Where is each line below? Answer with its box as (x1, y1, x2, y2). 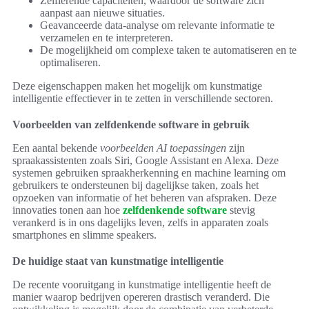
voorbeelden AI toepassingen (100, 142, 226, 154)
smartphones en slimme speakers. (12, 229, 157, 241)
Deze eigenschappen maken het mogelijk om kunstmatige (12, 80, 262, 92)
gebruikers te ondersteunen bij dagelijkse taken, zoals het (12, 179, 259, 192)
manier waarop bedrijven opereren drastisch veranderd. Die (12, 291, 270, 303)
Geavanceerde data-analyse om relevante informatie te (40, 19, 275, 32)
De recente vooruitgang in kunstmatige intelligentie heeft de (12, 279, 271, 291)
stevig (227, 204, 255, 217)
